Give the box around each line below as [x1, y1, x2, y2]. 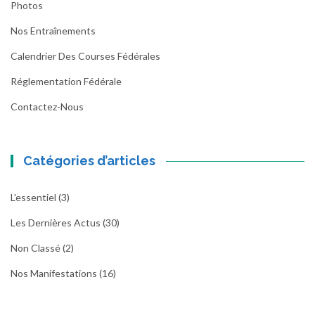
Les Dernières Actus [11, 217, 101, 229]
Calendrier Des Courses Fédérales [11, 50, 160, 62]
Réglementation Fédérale [11, 75, 122, 87]
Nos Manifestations [11, 267, 97, 279]
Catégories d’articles [23, 153, 156, 168]
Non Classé [11, 242, 60, 254]
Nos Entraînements [11, 25, 96, 37]
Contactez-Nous [11, 101, 84, 112]
